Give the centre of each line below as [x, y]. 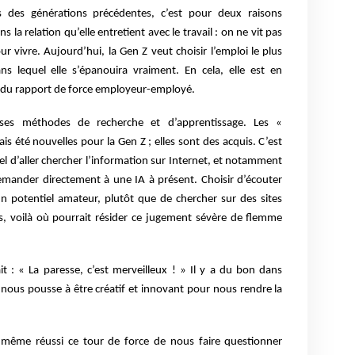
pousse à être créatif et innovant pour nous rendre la [155, 290]
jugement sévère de [196, 219]
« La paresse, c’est [66, 271]
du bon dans [251, 271]
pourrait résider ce [99, 219]
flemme [264, 219]
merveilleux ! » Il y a [166, 271]
